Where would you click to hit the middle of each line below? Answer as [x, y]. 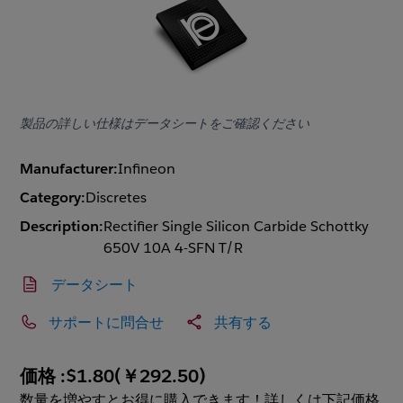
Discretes [116, 198]
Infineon [147, 169]
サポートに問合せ [107, 322]
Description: [62, 227]
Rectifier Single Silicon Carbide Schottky [237, 227]
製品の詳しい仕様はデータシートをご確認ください [165, 123]
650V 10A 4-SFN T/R [174, 248]
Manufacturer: [69, 169]
